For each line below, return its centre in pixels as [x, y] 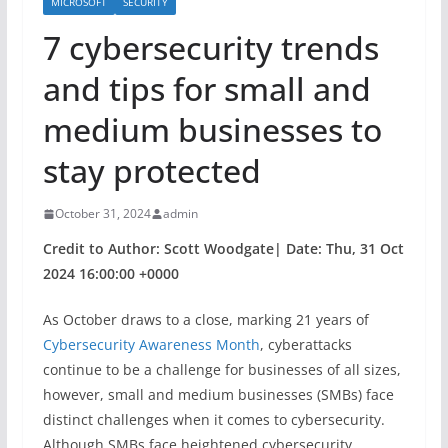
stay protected [151, 170]
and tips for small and [206, 88]
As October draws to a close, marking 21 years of [205, 319]
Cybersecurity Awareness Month [151, 344]
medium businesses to [212, 129]
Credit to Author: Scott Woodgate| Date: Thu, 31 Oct [223, 248]
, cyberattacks [305, 344]
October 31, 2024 [102, 213]
